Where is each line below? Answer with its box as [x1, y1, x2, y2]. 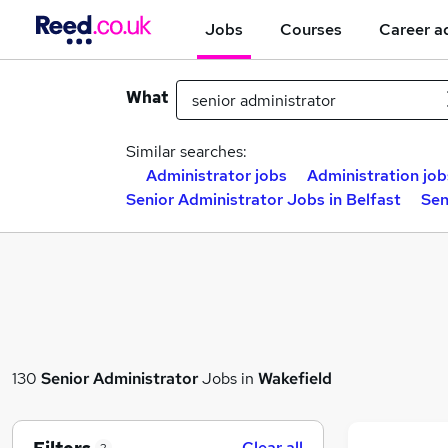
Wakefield [258, 367, 332, 389]
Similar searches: [126, 141, 247, 162]
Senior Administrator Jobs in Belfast [126, 189, 401, 210]
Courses [280, 18, 342, 40]
